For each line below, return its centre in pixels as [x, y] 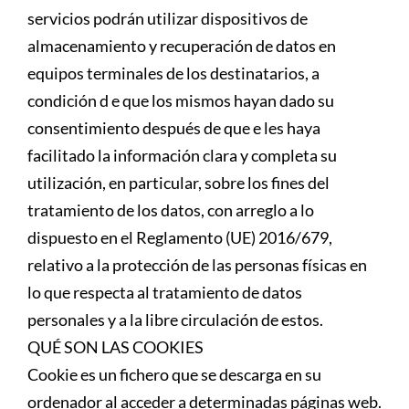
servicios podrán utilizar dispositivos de [168, 18]
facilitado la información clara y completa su [182, 155]
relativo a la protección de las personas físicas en [197, 264]
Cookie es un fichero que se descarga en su [174, 374]
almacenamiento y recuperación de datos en [182, 45]
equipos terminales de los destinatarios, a [173, 73]
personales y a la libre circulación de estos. [175, 319]
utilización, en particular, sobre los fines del [178, 182]
